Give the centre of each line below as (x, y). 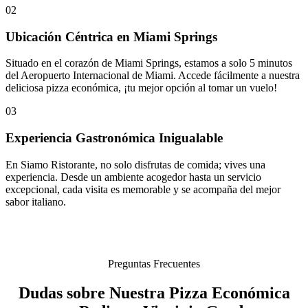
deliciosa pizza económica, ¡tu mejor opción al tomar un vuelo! (141, 88)
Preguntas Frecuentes (154, 263)
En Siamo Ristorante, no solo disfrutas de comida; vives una (135, 164)
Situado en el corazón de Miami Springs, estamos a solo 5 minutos (149, 63)
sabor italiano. (36, 201)
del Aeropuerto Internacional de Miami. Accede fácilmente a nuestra (153, 76)
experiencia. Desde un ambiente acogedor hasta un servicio (133, 177)
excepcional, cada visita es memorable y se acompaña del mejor (143, 189)
